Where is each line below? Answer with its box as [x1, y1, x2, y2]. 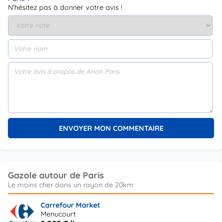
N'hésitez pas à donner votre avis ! [8, 2, 122, 12]
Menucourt [41, 210, 76, 219]
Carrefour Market [41, 201, 101, 210]
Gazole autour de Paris [8, 169, 104, 181]
